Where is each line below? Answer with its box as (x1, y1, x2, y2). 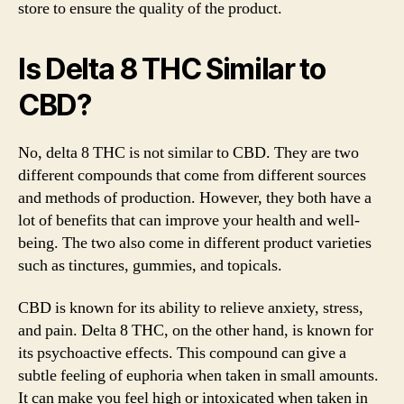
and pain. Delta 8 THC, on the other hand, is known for (18, 320, 373, 341)
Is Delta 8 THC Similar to (18, 50, 326, 87)
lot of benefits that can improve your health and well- (18, 209, 360, 231)
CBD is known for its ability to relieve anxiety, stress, (18, 298, 363, 318)
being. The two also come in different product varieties (18, 232, 372, 253)
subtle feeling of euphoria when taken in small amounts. (18, 365, 379, 386)
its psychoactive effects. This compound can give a (18, 343, 346, 363)
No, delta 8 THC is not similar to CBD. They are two (18, 142, 359, 163)
